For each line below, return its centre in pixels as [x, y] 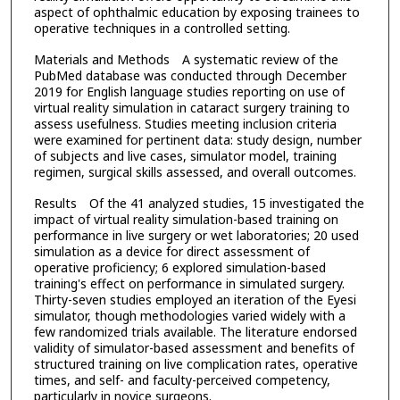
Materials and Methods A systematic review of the [186, 60]
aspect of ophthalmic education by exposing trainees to [196, 12]
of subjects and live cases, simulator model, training [185, 156]
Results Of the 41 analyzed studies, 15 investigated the [199, 203]
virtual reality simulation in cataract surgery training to [192, 108]
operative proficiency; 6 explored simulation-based [179, 267]
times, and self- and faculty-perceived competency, [182, 379]
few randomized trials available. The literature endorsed [195, 331]
